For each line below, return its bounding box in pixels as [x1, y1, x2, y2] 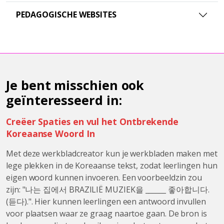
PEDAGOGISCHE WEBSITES [16, 9, 116, 20]
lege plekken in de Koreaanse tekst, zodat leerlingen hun [6, 159, 217, 171]
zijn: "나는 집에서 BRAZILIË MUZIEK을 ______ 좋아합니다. [6, 183, 209, 195]
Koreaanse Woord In [6, 127, 95, 139]
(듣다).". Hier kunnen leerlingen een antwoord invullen [6, 195, 206, 207]
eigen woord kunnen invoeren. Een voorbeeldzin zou [6, 171, 202, 183]
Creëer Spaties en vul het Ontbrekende [6, 115, 179, 127]
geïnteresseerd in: [6, 91, 122, 108]
